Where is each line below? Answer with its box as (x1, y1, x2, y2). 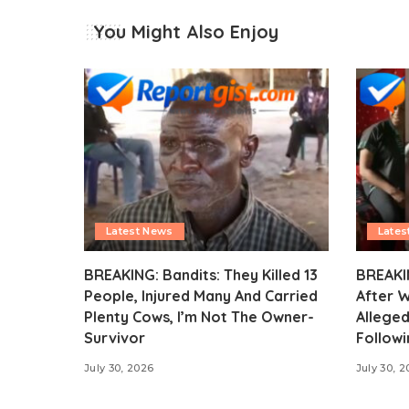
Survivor (84, 329, 145, 348)
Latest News (106, 225, 173, 238)
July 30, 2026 (84, 362, 154, 375)
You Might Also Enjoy (93, 19, 278, 43)
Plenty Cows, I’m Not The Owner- (84, 308, 314, 327)
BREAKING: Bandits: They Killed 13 (84, 266, 318, 285)
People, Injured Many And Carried (84, 287, 318, 306)
